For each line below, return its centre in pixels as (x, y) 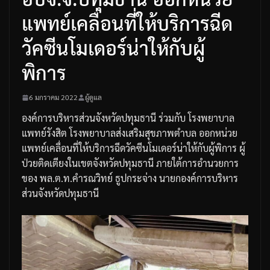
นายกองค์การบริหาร (199, 178)
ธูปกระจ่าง (136, 178)
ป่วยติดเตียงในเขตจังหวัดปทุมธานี (88, 163)
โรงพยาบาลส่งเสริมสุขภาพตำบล (133, 133)
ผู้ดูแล (93, 97)
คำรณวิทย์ (93, 178)
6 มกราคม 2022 (53, 97)
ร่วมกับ (172, 118)
